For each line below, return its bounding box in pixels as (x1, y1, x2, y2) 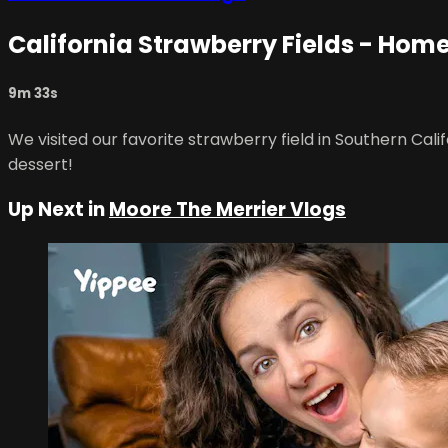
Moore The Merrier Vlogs (109, 196, 346, 224)
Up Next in (8, 196, 109, 224)
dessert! (8, 152, 73, 176)
